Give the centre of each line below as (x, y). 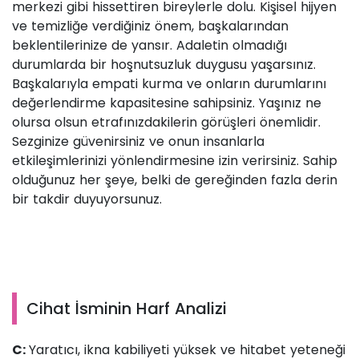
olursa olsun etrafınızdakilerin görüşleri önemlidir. (166, 123)
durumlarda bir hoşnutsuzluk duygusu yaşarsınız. (164, 65)
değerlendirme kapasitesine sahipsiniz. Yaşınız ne (167, 103)
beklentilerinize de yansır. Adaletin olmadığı (149, 46)
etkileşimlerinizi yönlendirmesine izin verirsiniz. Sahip (175, 161)
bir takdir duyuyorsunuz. (87, 200)
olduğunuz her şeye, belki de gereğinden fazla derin (175, 180)
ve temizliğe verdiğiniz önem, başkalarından (150, 26)
